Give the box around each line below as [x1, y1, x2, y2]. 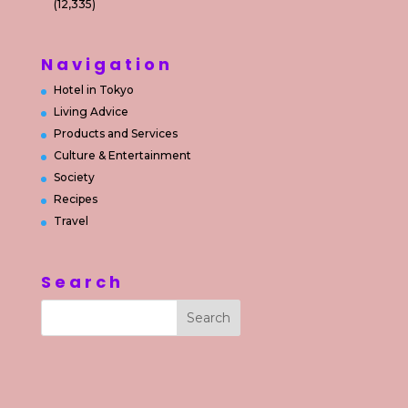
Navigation [40, 53, 173, 76]
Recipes [53, 192, 97, 207]
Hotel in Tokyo [53, 83, 134, 97]
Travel [53, 214, 88, 229]
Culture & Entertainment [53, 148, 191, 163]
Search [40, 270, 124, 293]
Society [53, 170, 95, 185]
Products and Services [53, 127, 178, 141]
